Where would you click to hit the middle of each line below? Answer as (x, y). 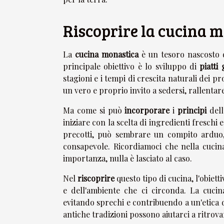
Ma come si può (94, 110)
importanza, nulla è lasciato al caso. (127, 158)
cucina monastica (107, 54)
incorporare (147, 110)
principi (192, 110)
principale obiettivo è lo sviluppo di (131, 66)
